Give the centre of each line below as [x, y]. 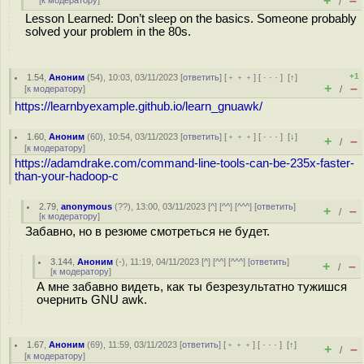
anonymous [87, 206]
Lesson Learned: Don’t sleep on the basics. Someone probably [191, 19]
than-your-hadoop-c [67, 176]
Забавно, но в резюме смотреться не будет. [147, 232]
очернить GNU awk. [92, 300]
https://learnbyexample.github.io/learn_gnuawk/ [139, 106]
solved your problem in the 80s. [108, 32]
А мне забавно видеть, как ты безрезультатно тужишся [192, 287]
